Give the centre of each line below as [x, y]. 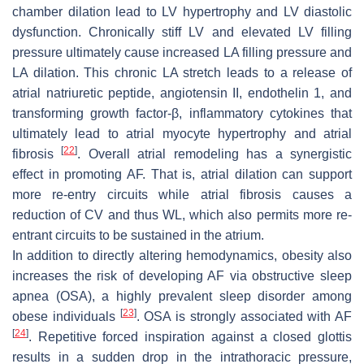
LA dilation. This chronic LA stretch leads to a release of [182, 72]
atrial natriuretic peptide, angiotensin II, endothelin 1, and [182, 93]
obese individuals [66, 316]
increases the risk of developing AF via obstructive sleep [182, 275]
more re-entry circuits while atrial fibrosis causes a [182, 194]
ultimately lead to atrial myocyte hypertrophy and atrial [182, 133]
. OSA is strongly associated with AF [244, 316]
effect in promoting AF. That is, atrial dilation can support [182, 174]
